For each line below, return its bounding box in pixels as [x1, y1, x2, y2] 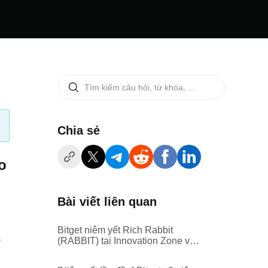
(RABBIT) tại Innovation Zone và [57, 236, 195, 246]
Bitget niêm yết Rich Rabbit [57, 225, 173, 235]
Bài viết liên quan [57, 195, 157, 208]
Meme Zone [57, 246, 108, 257]
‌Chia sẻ [57, 124, 100, 137]
